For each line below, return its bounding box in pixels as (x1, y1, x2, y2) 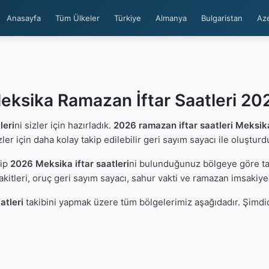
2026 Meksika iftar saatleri (10, 158, 129, 169)
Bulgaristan (201, 13, 243, 23)
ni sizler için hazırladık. (14, 119, 113, 131)
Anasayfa (7, 13, 41, 23)
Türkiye (114, 13, 141, 23)
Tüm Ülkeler (55, 13, 100, 23)
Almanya (156, 13, 187, 23)
